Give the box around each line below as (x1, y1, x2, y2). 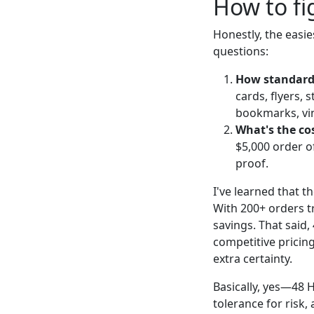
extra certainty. (213, 250, 292, 266)
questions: (213, 43, 268, 59)
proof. (235, 155, 268, 171)
